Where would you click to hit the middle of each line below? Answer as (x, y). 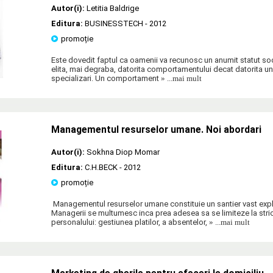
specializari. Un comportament (105, 78)
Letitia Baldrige (113, 8)
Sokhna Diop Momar (123, 152)
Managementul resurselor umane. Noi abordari (156, 129)
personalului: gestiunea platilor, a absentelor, (129, 222)
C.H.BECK (101, 167)
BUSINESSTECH (114, 23)
